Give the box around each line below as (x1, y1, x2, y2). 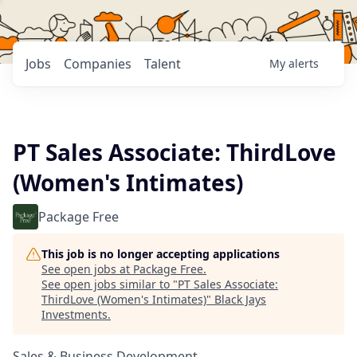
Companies (64, 55, 131, 73)
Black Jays (214, 292, 266, 307)
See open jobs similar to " (41, 277, 178, 292)
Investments (41, 307, 108, 322)
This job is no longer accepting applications (41, 246, 280, 261)
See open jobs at (41, 261, 133, 277)
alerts (288, 56, 319, 71)
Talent (144, 55, 181, 73)
